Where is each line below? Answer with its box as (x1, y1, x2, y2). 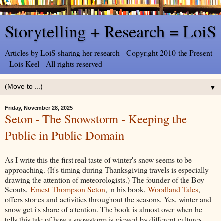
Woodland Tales (148, 184, 198, 194)
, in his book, (105, 184, 148, 194)
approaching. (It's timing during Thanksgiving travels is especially (5, 164, 209, 175)
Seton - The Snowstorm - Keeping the (5, 110, 187, 127)
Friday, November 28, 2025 (5, 105, 73, 110)
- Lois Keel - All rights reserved (5, 58, 102, 69)
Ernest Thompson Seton (30, 184, 105, 194)
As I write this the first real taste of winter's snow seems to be (5, 154, 192, 165)
